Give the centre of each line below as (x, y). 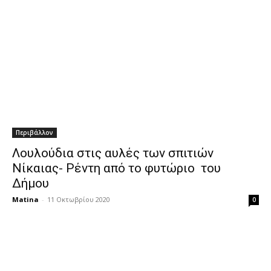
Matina (25, 199)
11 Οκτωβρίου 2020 (79, 199)
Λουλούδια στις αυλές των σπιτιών (113, 153)
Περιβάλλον (34, 132)
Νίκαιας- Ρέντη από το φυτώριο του (116, 168)
